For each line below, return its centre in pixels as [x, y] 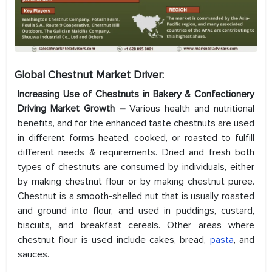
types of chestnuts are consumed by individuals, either [136, 167]
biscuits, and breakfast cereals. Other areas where [136, 226]
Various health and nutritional [192, 109]
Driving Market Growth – [74, 109]
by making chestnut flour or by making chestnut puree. [136, 182]
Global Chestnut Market [74, 75]
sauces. [33, 255]
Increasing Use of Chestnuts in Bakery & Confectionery [136, 94]
